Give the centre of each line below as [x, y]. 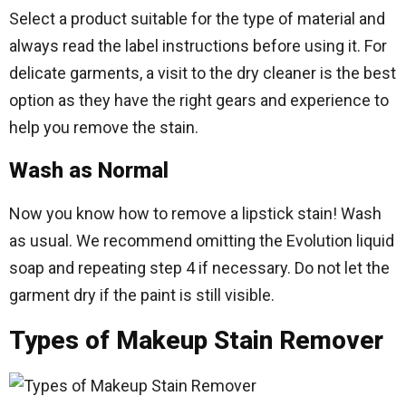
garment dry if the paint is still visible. [142, 295]
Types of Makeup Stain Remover [196, 340]
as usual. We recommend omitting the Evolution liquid [202, 241]
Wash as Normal [89, 170]
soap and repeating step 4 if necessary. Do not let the [199, 268]
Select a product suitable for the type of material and [197, 19]
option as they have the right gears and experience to [199, 100]
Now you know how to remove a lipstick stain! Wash [195, 213]
